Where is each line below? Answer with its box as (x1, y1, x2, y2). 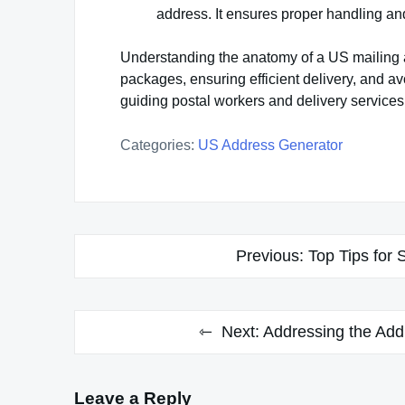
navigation (73, 268, 183, 294)
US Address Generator (198, 137, 343, 153)
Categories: (120, 137, 194, 153)
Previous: (235, 246, 304, 265)
